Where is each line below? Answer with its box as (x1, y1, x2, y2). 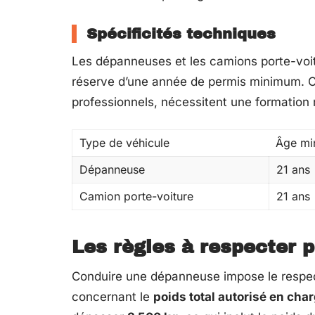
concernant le (72, 290, 153, 304)
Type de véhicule (79, 136, 169, 150)
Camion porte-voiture (79, 189, 193, 203)
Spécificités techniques (86, 26, 276, 41)
